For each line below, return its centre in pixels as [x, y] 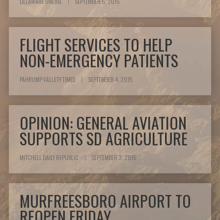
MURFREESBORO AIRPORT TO [106, 201]
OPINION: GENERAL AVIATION [103, 123]
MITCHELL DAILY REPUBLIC [50, 158]
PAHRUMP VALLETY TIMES [48, 80]
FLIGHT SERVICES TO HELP [96, 45]
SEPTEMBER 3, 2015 [114, 158]
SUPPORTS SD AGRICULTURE [104, 138]
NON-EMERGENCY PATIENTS [99, 60]
